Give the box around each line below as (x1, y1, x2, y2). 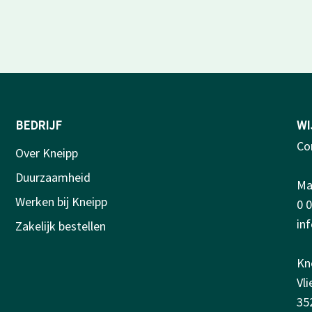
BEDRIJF (15, 116, 62, 133)
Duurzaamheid (15, 169, 91, 185)
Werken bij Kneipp (15, 193, 108, 210)
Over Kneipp (15, 144, 79, 161)
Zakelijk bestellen (15, 217, 107, 234)
